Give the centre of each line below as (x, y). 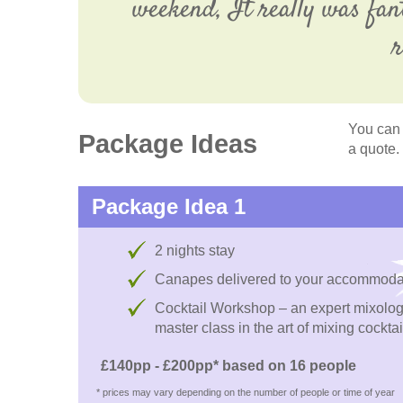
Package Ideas (168, 144)
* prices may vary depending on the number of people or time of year (246, 393)
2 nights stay (195, 251)
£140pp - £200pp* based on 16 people (228, 366)
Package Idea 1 (169, 207)
